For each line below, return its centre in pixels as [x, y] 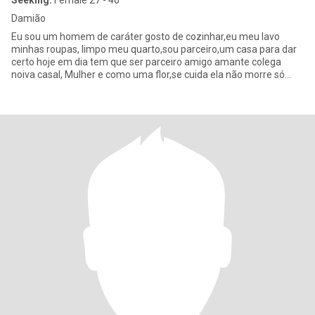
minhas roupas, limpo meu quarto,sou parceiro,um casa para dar [154, 49]
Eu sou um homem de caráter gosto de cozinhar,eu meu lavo [146, 37]
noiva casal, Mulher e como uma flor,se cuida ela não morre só [38, 75]
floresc [26, 87]
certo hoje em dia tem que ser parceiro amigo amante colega [146, 62]
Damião [28, 18]
